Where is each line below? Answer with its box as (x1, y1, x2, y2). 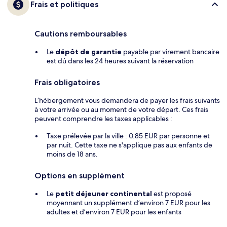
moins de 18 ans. (47, 149, 98, 159)
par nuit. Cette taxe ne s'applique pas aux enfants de (47, 140, 212, 150)
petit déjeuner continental (55, 189, 152, 199)
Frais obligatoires (34, 78, 100, 88)
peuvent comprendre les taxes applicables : (34, 114, 172, 124)
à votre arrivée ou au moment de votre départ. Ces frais (34, 105, 208, 115)
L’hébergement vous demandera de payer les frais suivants (34, 96, 220, 105)
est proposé (152, 189, 192, 199)
